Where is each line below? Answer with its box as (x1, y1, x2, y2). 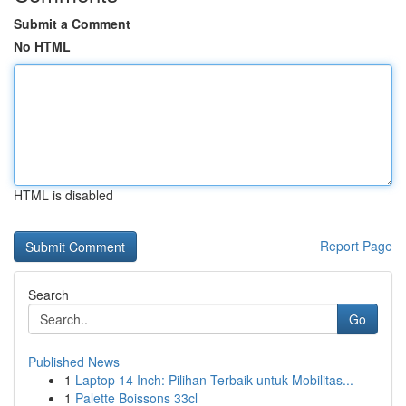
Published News (28, 353, 120, 371)
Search (28, 285, 69, 304)
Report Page (320, 237, 392, 255)
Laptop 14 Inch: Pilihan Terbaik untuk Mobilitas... (75, 371, 353, 389)
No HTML (14, 37, 71, 55)
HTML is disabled (14, 186, 113, 204)
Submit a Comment (14, 14, 130, 33)
